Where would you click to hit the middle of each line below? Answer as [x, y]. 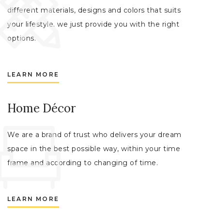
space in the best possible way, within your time [94, 149]
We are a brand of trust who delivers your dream [94, 135]
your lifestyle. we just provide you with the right [93, 24]
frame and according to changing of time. [83, 163]
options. [22, 39]
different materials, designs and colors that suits [94, 10]
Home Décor [41, 108]
